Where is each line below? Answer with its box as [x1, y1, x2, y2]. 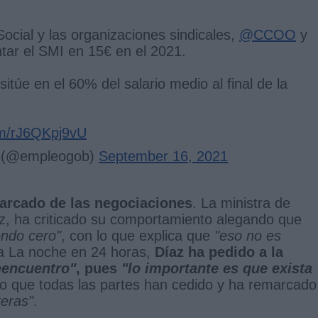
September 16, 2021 [99, 148, 228, 164]
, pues [76, 260, 121, 276]
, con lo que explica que [61, 227, 214, 243]
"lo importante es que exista [121, 260, 312, 276]
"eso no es [214, 227, 281, 243]
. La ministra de [192, 194, 290, 211]
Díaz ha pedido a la [155, 243, 283, 260]
